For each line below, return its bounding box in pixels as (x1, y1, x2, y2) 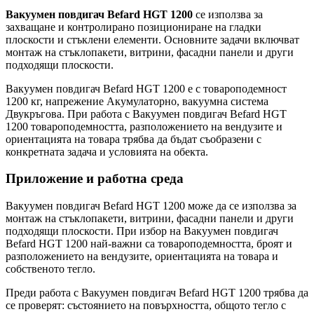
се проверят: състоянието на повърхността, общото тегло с (6, 299, 286, 312)
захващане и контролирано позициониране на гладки (6, 20, 261, 33)
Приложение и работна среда (6, 171, 184, 186)
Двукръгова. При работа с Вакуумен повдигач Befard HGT (6, 107, 287, 120)
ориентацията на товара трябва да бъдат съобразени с (6, 132, 261, 145)
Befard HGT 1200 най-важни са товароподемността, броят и (6, 238, 292, 250)
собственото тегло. (6, 263, 95, 275)
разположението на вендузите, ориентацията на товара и (6, 250, 278, 263)
